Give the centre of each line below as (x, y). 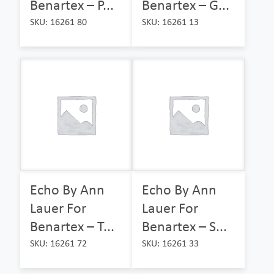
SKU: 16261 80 (58, 21)
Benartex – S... (185, 226)
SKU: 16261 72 (58, 243)
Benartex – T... (72, 226)
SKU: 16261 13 (171, 21)
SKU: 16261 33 (171, 243)
